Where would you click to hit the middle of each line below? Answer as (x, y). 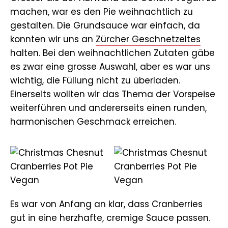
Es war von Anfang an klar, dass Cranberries (106, 204)
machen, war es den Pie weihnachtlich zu (102, 11)
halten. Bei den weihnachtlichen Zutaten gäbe (112, 53)
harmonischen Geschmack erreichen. (93, 121)
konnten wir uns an (53, 39)
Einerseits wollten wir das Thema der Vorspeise (113, 94)
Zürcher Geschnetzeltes (148, 39)
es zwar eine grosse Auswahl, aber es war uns (110, 66)
